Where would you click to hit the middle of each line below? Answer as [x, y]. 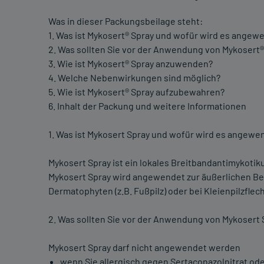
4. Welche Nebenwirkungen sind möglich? [134, 78]
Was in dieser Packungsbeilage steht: [126, 21]
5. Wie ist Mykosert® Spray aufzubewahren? [136, 92]
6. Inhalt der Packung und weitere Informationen [147, 106]
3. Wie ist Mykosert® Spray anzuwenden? [131, 64]
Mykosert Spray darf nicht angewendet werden [144, 247]
